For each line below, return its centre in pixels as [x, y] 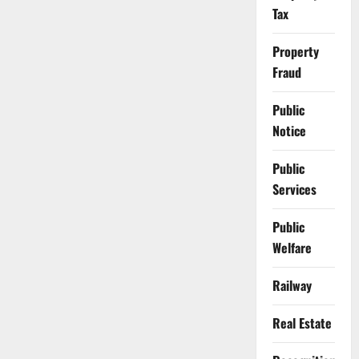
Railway [292, 286]
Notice [289, 131]
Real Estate [302, 323]
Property [295, 52]
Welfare [292, 248]
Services [294, 190]
